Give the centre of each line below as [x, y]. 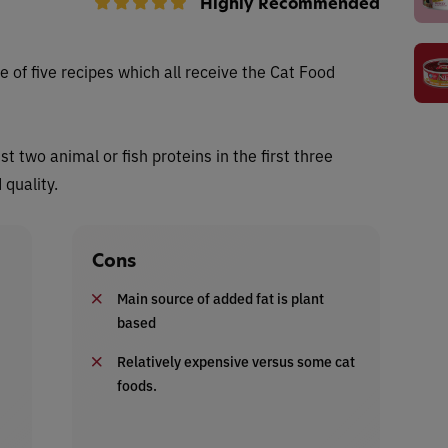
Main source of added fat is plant [220, 297]
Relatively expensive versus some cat [236, 360]
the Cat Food [288, 70]
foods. [137, 384]
